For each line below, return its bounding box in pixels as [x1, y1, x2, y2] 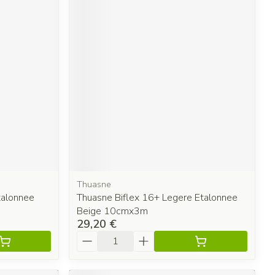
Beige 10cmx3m [77, 204, 149, 219]
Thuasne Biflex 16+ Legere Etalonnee [77, 191, 238, 205]
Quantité [76, 230, 119, 244]
